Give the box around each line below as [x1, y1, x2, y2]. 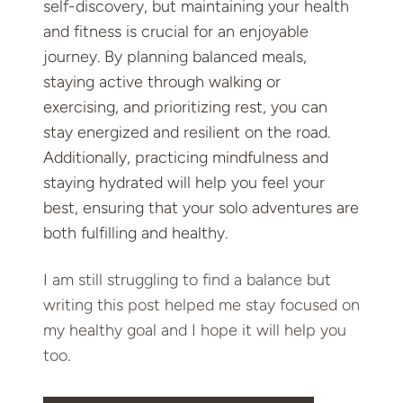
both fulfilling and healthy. [43, 223, 228, 244]
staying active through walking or [43, 72, 281, 93]
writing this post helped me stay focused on [43, 295, 360, 316]
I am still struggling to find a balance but [43, 270, 331, 291]
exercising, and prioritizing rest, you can [43, 97, 327, 118]
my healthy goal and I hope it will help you [43, 320, 346, 341]
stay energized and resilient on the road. [43, 122, 330, 143]
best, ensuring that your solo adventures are [43, 198, 359, 219]
